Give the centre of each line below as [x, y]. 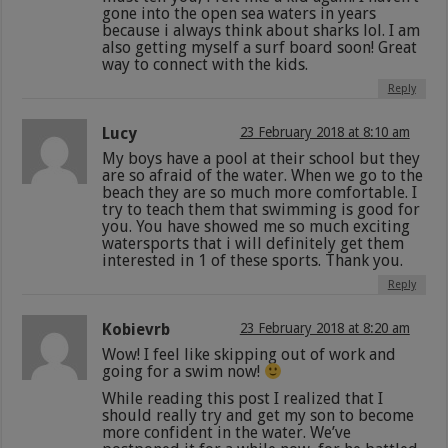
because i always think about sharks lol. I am [261, 30]
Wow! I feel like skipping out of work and [249, 354]
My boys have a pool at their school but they [261, 158]
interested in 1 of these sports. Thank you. [253, 260]
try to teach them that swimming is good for [261, 209]
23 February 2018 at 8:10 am [324, 131]
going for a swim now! [183, 371]
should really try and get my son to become [258, 415]
